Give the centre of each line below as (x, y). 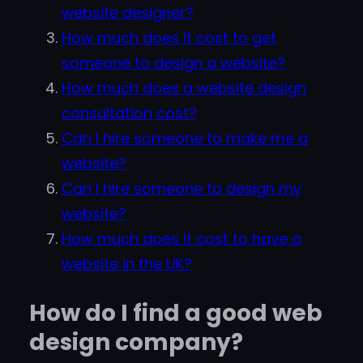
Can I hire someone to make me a (185, 139)
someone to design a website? (173, 63)
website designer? (128, 13)
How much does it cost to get (169, 38)
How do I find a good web (176, 314)
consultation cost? (129, 113)
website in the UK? (127, 264)
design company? (136, 343)
